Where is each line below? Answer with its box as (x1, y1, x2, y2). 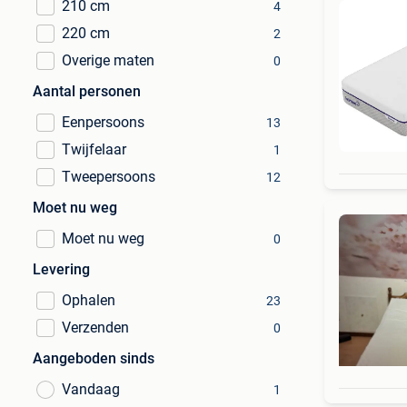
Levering (33, 261, 90, 278)
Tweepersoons (62, 168, 155, 185)
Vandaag (62, 381, 120, 398)
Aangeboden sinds (33, 350, 154, 367)
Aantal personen (33, 83, 141, 100)
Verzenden (62, 319, 129, 336)
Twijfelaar (62, 141, 126, 158)
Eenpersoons (62, 114, 144, 131)
